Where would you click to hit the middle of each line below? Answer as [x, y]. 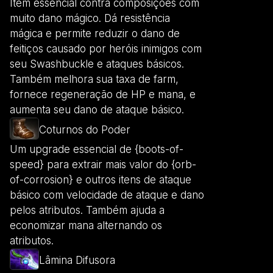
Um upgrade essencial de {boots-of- [97, 149]
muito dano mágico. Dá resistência [90, 19]
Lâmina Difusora [77, 261]
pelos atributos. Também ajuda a [87, 210]
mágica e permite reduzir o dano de [95, 34]
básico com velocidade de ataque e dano [107, 195]
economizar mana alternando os [86, 225]
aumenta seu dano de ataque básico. [97, 110]
